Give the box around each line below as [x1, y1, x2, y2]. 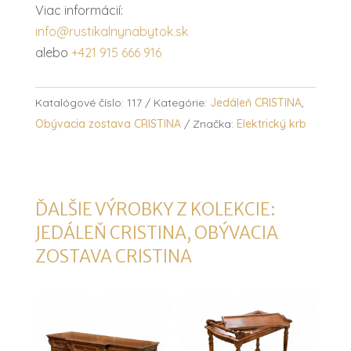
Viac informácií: [34, 2, 123, 18]
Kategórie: [153, 95, 210, 110]
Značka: [192, 116, 237, 131]
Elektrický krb [236, 116, 306, 131]
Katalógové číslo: [34, 95, 127, 110]
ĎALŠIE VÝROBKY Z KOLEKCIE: [34, 197, 276, 220]
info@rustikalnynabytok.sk [34, 23, 188, 39]
